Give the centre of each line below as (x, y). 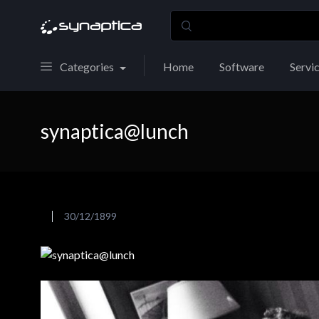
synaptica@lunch (115, 131)
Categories (87, 67)
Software (241, 67)
